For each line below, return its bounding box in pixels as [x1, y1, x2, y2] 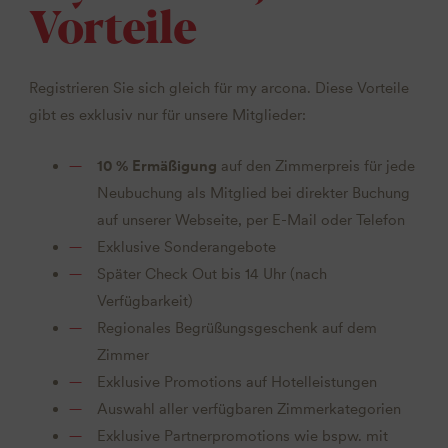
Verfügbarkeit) [97, 291, 194, 310]
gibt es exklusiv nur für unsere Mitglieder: [28, 105, 306, 124]
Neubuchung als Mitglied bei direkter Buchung [97, 183, 411, 202]
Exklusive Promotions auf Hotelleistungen [97, 372, 378, 391]
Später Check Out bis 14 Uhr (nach [97, 264, 328, 283]
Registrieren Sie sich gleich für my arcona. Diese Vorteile [28, 78, 409, 97]
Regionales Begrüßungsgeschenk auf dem [97, 318, 378, 337]
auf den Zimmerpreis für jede [221, 156, 416, 175]
